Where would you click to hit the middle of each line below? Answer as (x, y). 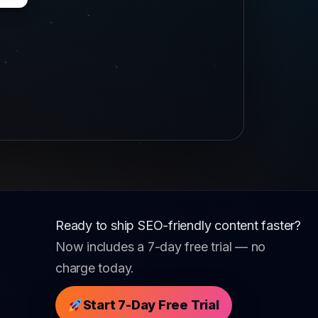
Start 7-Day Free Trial (151, 305)
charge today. (95, 268)
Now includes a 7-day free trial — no (161, 247)
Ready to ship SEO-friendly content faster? (178, 226)
